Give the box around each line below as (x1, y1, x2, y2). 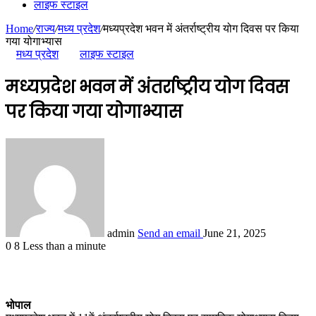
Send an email (138, 226, 200, 239)
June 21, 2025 (203, 226, 266, 239)
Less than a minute (23, 239, 106, 252)
